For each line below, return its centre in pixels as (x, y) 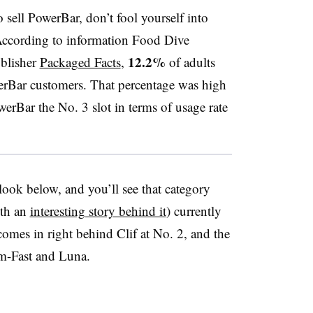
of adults (190, 62)
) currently (194, 211)
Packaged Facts (80, 62)
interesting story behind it (98, 211)
